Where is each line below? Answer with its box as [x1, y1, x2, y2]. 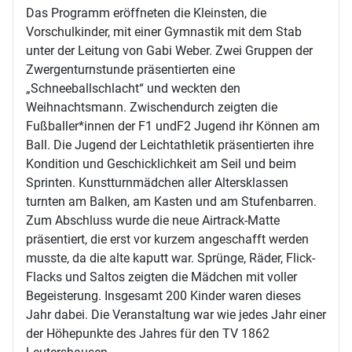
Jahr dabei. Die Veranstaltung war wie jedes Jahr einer [26, 307, 326, 323]
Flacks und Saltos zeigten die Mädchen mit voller [26, 269, 297, 285]
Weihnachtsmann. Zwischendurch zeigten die [26, 100, 277, 115]
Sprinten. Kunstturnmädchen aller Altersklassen [26, 175, 288, 191]
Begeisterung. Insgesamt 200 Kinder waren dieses [26, 288, 301, 304]
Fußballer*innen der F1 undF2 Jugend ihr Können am [26, 119, 320, 134]
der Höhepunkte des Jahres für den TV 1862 [26, 326, 269, 342]
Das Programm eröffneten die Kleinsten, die [26, 5, 266, 21]
